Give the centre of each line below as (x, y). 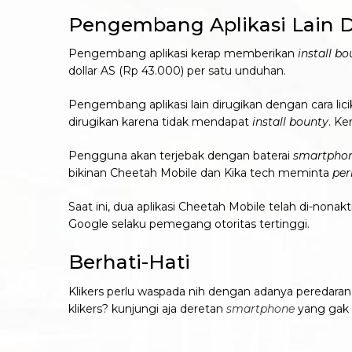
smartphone (260, 308)
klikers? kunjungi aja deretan (147, 308)
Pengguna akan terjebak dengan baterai (181, 156)
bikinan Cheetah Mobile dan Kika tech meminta (200, 173)
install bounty (290, 122)
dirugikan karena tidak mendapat (160, 122)
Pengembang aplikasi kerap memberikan (183, 53)
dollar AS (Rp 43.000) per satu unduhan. (177, 71)
